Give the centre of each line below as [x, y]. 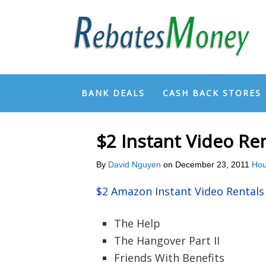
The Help [137, 223]
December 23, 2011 [212, 164]
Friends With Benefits [169, 258]
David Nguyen [134, 164]
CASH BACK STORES [212, 93]
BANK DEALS [113, 93]
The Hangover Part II [167, 240]
